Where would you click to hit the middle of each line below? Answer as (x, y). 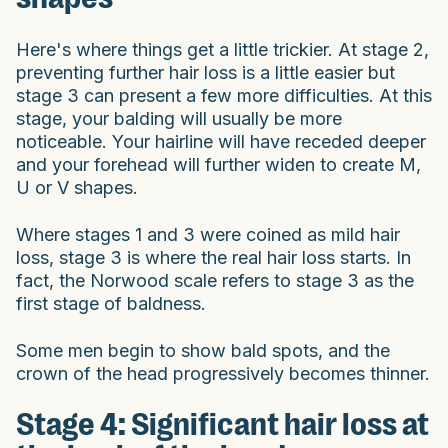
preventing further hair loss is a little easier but (205, 72)
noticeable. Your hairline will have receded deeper (221, 141)
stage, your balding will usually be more (179, 118)
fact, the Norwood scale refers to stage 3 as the (215, 280)
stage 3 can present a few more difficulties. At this (224, 95)
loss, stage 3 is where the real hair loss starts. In (213, 257)
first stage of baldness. (111, 303)
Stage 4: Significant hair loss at (222, 424)
